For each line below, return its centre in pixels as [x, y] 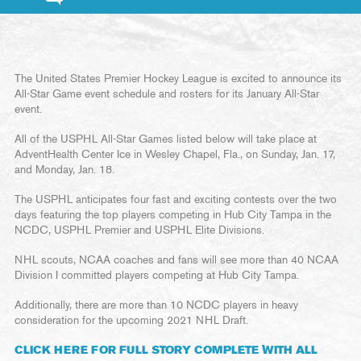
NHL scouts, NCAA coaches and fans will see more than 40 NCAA [176, 260]
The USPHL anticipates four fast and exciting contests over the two [176, 200]
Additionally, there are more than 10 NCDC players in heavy [156, 305]
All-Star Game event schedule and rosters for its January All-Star [167, 94]
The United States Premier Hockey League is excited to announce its [178, 79]
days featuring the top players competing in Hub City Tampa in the [173, 215]
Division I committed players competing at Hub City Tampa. [157, 276]
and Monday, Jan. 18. [64, 170]
